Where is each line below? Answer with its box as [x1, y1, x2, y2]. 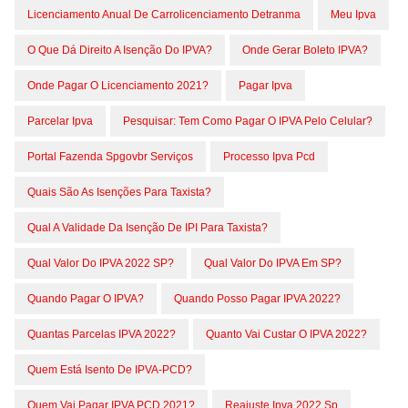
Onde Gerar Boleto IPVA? [242, 44, 368, 56]
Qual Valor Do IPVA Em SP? [204, 257, 342, 270]
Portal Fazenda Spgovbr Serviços [27, 150, 193, 163]
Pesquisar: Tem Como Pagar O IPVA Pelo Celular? [123, 115, 372, 127]
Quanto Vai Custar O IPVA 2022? [206, 328, 367, 341]
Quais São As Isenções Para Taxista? [27, 186, 211, 199]
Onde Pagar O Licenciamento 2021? [27, 79, 209, 92]
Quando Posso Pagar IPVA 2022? [174, 292, 341, 305]
